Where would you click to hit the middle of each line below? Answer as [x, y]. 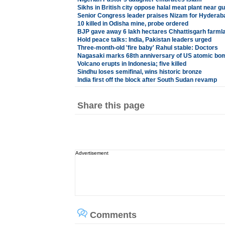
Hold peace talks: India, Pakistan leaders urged [144, 40]
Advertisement [92, 153]
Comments [112, 215]
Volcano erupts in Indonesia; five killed [132, 64]
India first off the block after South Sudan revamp [147, 80]
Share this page [111, 105]
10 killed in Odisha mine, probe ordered [133, 24]
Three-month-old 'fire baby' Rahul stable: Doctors [147, 48]
